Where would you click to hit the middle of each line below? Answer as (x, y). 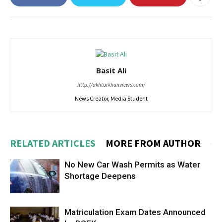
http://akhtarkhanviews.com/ (111, 85)
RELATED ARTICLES (53, 143)
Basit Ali (111, 70)
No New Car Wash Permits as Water (132, 165)
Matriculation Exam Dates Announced (135, 212)
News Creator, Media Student (111, 98)
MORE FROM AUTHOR (153, 143)
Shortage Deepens (100, 176)
